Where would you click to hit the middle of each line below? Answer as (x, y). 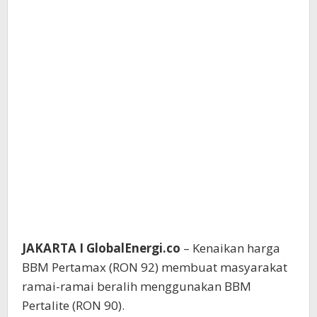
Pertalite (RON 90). (73, 306)
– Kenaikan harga (230, 248)
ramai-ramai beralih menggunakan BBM (137, 287)
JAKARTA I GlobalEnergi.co (101, 248)
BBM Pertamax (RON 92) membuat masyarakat (155, 267)
